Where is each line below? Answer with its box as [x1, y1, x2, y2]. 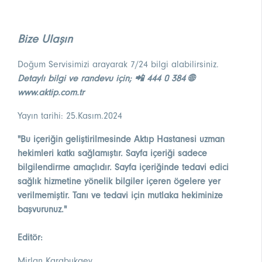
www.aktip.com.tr [18, 87, 84, 98]
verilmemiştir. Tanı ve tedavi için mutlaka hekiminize [18, 190, 223, 201]
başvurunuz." [18, 204, 67, 215]
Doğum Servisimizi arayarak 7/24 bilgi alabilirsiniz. [18, 59, 219, 70]
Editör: [18, 232, 43, 243]
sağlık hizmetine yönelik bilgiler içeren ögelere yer [18, 176, 220, 187]
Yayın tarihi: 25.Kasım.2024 [18, 111, 122, 122]
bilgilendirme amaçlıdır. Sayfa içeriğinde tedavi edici [18, 162, 229, 173]
